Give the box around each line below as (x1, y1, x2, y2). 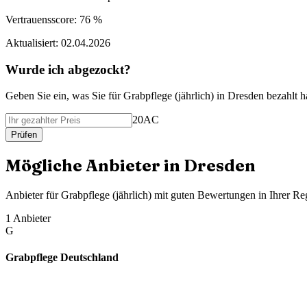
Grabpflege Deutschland (5, 251, 119, 264)
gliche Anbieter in (32, 156, 184, 176)
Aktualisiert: (5, 36, 61, 49)
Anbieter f (5, 189, 49, 201)
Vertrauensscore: (5, 13, 79, 25)
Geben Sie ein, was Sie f (5, 90, 112, 102)
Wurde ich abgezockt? (5, 62, 131, 77)
